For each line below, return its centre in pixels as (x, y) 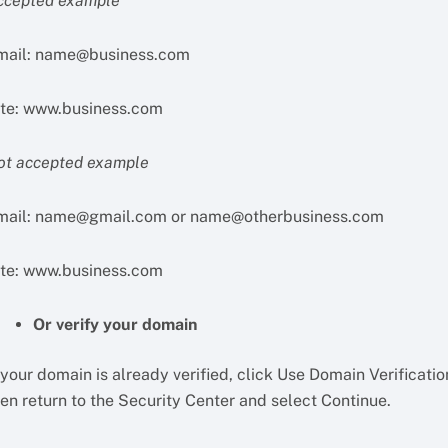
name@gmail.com (101, 216)
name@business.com (113, 54)
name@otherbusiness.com (287, 216)
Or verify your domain (115, 324)
